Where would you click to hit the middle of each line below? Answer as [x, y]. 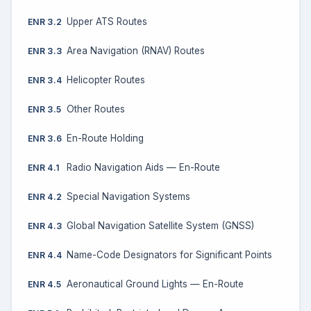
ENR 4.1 [44, 167]
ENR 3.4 [45, 80]
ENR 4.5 [45, 284]
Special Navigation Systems [128, 196]
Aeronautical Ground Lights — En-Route [155, 284]
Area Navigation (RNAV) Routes [136, 51]
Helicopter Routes [106, 80]
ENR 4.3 [45, 226]
